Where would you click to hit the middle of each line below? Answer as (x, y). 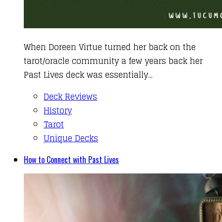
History (58, 111)
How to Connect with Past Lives (71, 160)
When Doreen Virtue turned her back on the (110, 47)
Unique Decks (71, 138)
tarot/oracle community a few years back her (113, 61)
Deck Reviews (70, 97)
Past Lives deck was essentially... (88, 75)
